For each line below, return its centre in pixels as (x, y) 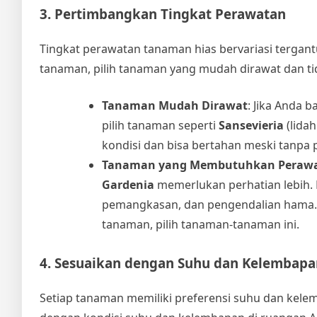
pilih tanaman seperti (160, 126)
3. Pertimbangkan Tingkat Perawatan (163, 14)
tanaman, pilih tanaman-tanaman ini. (201, 225)
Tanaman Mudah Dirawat (175, 106)
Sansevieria (251, 126)
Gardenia (128, 185)
